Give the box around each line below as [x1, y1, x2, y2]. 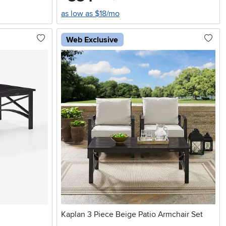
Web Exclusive [66, 34, 119, 45]
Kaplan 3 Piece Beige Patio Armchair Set [61, 209, 203, 220]
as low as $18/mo [61, 9, 120, 19]
